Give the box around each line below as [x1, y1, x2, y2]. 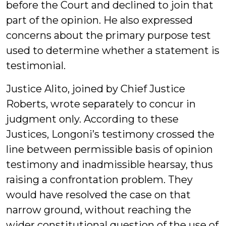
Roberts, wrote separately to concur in [6, 98, 196, 110]
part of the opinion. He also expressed [6, 14, 193, 26]
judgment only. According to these [6, 113, 179, 125]
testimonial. [6, 60, 66, 72]
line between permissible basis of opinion [6, 143, 213, 155]
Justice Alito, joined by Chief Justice [6, 83, 185, 95]
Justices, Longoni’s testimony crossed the [6, 128, 214, 140]
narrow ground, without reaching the [6, 204, 191, 216]
